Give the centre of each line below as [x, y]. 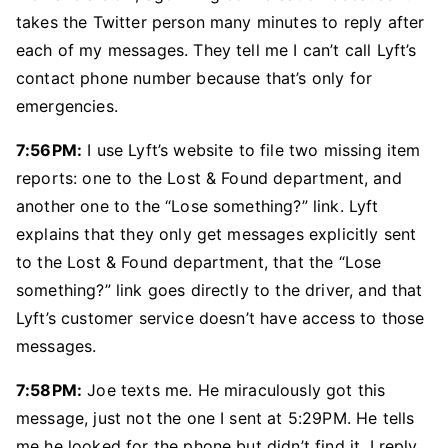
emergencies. [67, 106]
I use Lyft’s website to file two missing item [251, 150]
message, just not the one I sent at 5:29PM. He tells [215, 418]
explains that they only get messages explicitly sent [216, 234]
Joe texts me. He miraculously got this [234, 390]
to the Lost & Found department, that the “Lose [199, 262]
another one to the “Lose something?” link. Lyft [197, 206]
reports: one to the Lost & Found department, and [209, 178]
